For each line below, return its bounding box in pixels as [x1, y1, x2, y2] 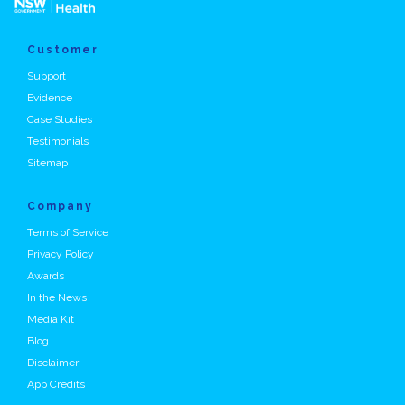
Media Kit [27, 312, 74, 325]
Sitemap [27, 155, 68, 169]
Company [27, 199, 93, 212]
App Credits [27, 377, 85, 391]
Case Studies [27, 112, 92, 126]
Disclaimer [27, 355, 79, 369]
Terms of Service [27, 225, 108, 239]
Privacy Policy [27, 247, 94, 260]
